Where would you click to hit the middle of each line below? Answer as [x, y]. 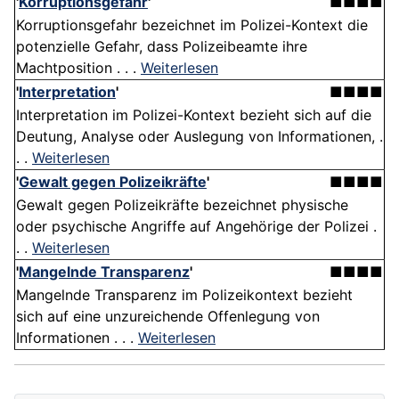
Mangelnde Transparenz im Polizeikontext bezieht [184, 295]
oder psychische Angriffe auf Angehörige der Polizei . [196, 227]
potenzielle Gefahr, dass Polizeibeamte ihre [162, 47]
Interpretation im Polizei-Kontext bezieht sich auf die [194, 115]
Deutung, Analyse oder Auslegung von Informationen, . [199, 137]
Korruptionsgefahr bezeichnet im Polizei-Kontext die [192, 25]
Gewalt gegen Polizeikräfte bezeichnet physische [182, 205]
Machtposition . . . [78, 68]
